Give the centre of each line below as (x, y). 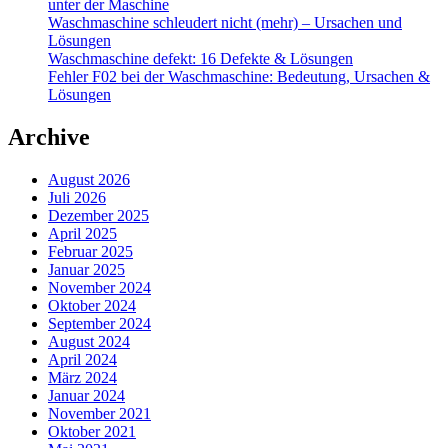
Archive (49, 136)
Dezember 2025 (98, 215)
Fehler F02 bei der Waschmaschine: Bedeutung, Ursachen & (239, 76)
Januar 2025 (86, 269)
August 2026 (89, 179)
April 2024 (82, 359)
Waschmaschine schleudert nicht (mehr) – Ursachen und (225, 22)
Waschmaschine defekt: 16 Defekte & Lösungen (200, 58)
